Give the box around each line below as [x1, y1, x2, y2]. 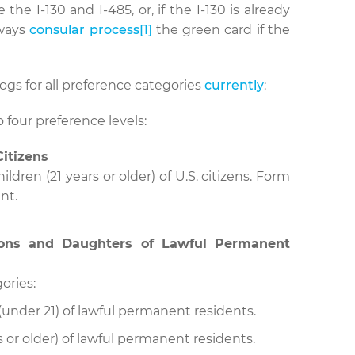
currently [204, 78, 264, 93]
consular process [29, 22, 139, 37]
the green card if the [151, 22, 291, 37]
